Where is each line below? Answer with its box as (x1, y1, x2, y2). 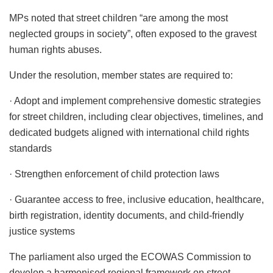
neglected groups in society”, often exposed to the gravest (9, 28, 257, 39)
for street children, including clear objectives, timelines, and (9, 111, 263, 122)
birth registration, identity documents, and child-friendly (9, 210, 244, 221)
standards (9, 143, 52, 154)
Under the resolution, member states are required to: (9, 69, 233, 80)
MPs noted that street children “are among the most (9, 12, 228, 23)
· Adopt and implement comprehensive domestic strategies (9, 95, 261, 106)
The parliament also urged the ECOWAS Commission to (9, 251, 251, 262)
